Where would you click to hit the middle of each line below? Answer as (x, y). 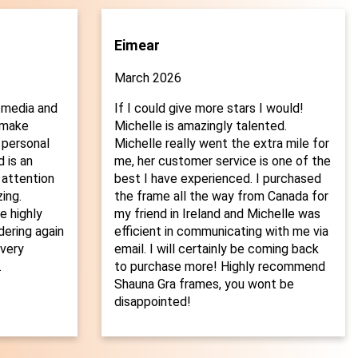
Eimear (137, 45)
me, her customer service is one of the (222, 161)
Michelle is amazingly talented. (200, 126)
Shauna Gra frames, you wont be (204, 284)
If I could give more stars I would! (209, 109)
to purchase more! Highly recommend (219, 267)
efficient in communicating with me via (221, 232)
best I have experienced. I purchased (217, 179)
